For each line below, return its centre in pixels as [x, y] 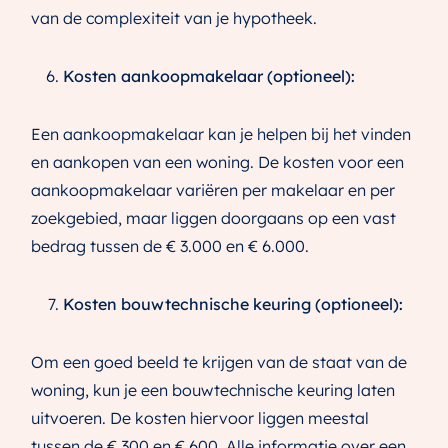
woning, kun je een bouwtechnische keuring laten [213, 390]
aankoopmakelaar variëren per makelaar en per [213, 190]
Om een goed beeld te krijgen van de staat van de [219, 362]
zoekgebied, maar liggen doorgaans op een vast [213, 218]
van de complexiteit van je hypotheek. [174, 18]
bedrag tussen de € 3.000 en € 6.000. [170, 246]
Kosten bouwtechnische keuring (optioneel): [233, 304]
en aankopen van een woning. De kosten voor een [217, 162]
